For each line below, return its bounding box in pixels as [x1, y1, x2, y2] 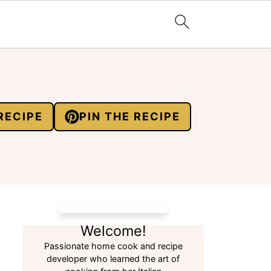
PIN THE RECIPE [79, 109, 180, 123]
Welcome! [80, 222, 146, 240]
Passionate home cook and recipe [44, 241, 183, 251]
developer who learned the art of [47, 253, 180, 264]
